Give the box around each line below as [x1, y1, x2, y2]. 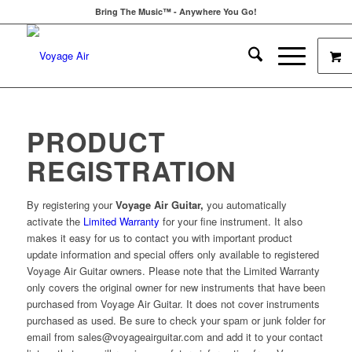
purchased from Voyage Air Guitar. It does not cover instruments [26, 296, 320, 311]
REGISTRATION [26, 152, 236, 189]
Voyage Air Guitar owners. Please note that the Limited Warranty [26, 263, 320, 278]
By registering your [26, 197, 115, 212]
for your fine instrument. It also [159, 214, 302, 229]
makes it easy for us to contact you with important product [26, 230, 292, 245]
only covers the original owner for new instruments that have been [26, 280, 325, 295]
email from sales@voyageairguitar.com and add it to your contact [26, 329, 323, 344]
